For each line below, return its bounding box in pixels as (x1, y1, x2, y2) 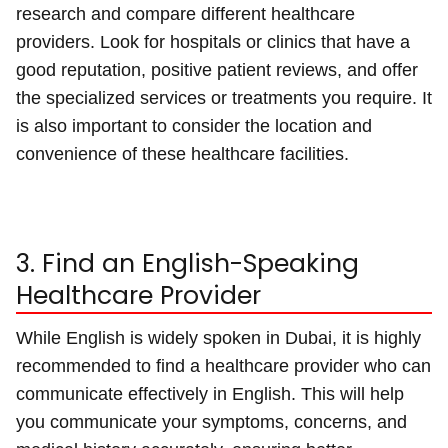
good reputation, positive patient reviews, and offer (16, 59, 418, 80)
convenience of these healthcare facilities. (16, 143, 349, 164)
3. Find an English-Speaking (16, 245, 359, 281)
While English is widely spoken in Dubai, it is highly (16, 327, 421, 348)
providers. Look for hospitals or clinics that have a (16, 31, 410, 52)
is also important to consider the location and (16, 115, 372, 136)
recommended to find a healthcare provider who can (16, 355, 431, 376)
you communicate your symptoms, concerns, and (16, 411, 407, 432)
